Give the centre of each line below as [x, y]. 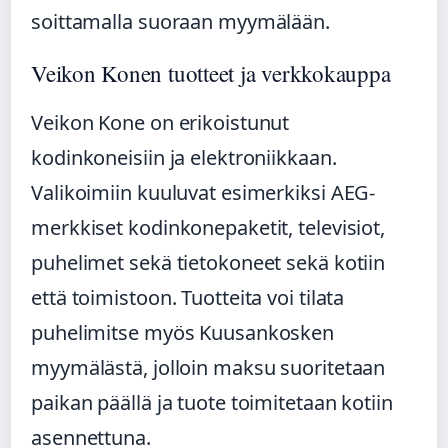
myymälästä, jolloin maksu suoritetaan [208, 368]
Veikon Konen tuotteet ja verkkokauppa [211, 73]
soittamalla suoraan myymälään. [180, 22]
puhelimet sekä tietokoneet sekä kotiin [208, 263]
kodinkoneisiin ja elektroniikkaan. [184, 158]
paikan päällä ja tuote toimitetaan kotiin [212, 403]
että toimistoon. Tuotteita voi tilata [188, 298]
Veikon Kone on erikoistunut [160, 123]
